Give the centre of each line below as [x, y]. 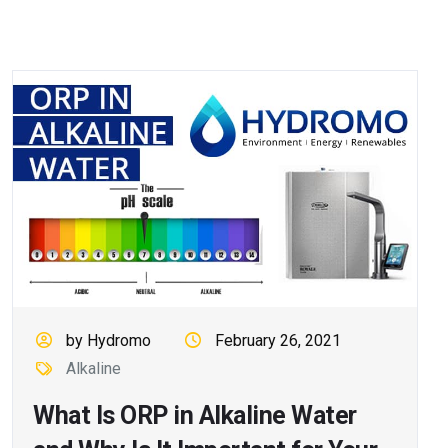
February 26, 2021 [277, 341]
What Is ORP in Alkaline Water [195, 416]
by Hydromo [109, 341]
